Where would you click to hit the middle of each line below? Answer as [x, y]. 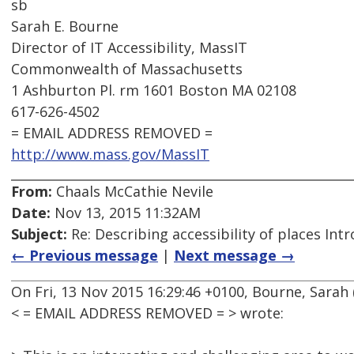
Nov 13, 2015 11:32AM [126, 213]
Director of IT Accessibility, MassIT [129, 48]
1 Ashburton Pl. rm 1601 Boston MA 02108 [154, 90]
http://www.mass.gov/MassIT [110, 154]
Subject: [39, 234]
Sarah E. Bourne [65, 26]
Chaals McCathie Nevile [133, 192]
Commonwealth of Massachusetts [127, 69]
